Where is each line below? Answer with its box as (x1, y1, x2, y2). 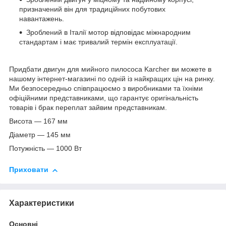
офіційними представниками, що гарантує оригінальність (9, 94, 198, 102)
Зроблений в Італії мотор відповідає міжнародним (26, 28, 191, 37)
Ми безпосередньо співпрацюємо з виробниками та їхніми (9, 84, 203, 93)
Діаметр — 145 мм (9, 131, 71, 139)
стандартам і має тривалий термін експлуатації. (19, 38, 178, 46)
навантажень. (19, 15, 64, 23)
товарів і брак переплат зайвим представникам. (9, 103, 167, 112)
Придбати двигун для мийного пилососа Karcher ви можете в (9, 65, 211, 74)
